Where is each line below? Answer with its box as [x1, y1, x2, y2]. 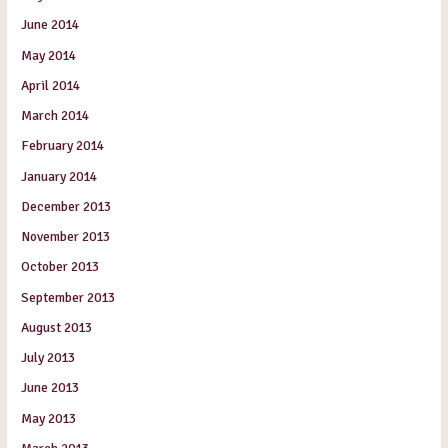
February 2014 [21, 137, 105, 155]
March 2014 [21, 107, 90, 125]
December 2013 [21, 197, 112, 215]
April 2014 [21, 76, 81, 94]
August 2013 [21, 318, 93, 336]
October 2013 [21, 258, 100, 276]
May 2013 [21, 409, 77, 427]
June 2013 [21, 379, 80, 397]
